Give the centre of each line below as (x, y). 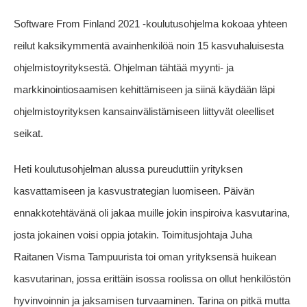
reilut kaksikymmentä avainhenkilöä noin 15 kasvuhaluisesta (149, 46)
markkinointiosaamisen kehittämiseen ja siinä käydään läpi (144, 90)
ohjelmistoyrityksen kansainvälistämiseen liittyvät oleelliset (144, 112)
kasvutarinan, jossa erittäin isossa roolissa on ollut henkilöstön (152, 279)
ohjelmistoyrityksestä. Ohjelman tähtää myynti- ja (124, 68)
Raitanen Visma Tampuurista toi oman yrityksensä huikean (145, 257)
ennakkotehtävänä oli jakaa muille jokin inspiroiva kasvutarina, (152, 213)
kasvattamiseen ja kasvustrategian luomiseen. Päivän (134, 191)
